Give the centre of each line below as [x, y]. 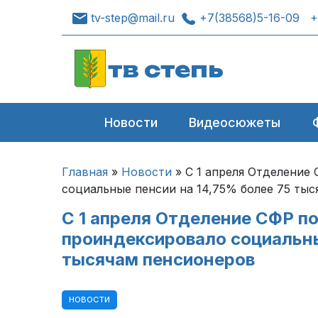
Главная [85, 172]
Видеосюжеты [235, 122]
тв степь [166, 69]
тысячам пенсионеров [158, 259]
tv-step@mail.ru [133, 17]
